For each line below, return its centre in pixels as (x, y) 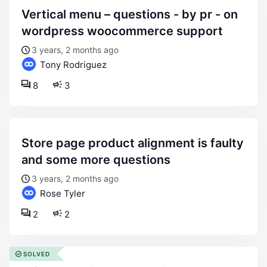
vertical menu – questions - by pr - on (25, 14)
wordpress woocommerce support (122, 31)
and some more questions (96, 160)
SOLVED (37, 254)
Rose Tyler (61, 193)
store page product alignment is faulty (25, 143)
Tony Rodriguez (72, 65)
